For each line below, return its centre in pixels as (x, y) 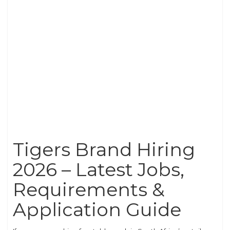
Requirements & (89, 189)
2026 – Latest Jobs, (99, 169)
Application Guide (97, 209)
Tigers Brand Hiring (104, 149)
